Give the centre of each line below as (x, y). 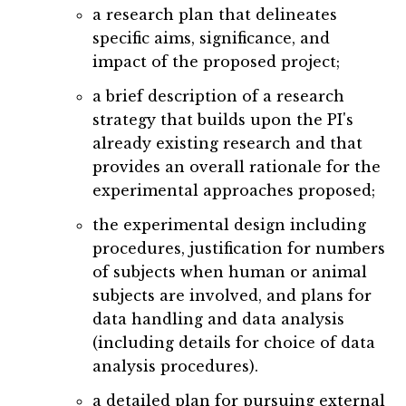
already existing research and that (228, 144)
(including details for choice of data (234, 343)
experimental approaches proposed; (234, 191)
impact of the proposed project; (217, 62)
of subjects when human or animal (230, 272)
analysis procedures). (176, 367)
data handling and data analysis (219, 319)
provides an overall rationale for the (237, 167)
